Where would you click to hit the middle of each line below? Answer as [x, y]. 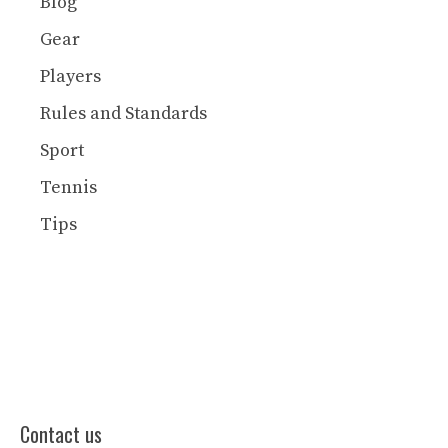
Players [70, 77]
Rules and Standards [123, 114]
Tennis [68, 188]
